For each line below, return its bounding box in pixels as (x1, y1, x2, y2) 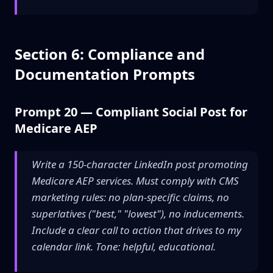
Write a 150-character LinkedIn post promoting (32, 157, 248, 171)
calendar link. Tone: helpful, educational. (32, 239, 216, 253)
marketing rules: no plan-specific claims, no (32, 190, 229, 204)
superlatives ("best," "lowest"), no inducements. (32, 207, 244, 221)
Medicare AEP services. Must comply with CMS (32, 174, 239, 188)
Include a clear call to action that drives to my (32, 223, 241, 237)
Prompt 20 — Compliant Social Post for (15, 104, 247, 120)
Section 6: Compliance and (15, 44, 205, 64)
